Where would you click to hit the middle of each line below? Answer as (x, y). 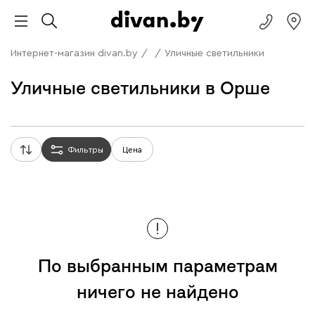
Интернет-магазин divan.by (74, 53)
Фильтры (86, 149)
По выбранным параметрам (157, 266)
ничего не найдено (157, 292)
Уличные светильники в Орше (140, 88)
